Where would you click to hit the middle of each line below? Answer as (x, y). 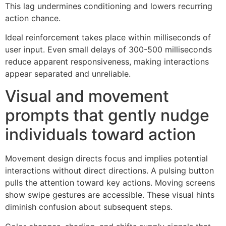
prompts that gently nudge (107, 116)
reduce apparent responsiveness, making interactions (107, 61)
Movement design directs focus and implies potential (106, 159)
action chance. (33, 18)
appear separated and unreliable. (68, 73)
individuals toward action (100, 135)
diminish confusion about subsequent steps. (89, 207)
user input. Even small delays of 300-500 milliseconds (108, 49)
